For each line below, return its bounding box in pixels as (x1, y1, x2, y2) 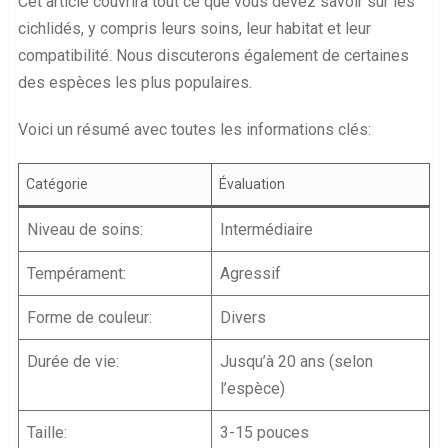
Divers (219, 308, 266, 328)
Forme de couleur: (26, 308, 152, 328)
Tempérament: (26, 264, 126, 284)
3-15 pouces (219, 423, 309, 443)
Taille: (26, 423, 67, 443)
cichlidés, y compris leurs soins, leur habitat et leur (17, 19, 371, 39)
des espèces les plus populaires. (17, 73, 252, 93)
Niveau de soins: (26, 220, 143, 240)
